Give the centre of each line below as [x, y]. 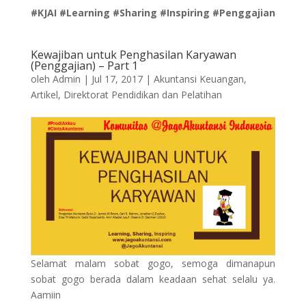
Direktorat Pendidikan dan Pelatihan [142, 95]
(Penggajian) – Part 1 [84, 66]
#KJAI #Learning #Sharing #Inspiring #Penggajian [153, 13]
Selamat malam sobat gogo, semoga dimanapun [153, 263]
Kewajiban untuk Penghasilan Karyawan [133, 55]
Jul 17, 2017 [117, 79]
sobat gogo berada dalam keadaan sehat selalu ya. [153, 279]
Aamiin [45, 294]
